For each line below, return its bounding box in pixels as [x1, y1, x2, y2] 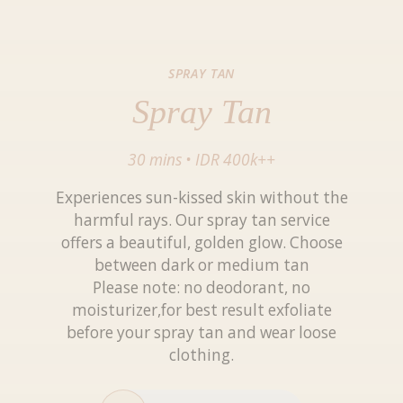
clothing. [169, 345, 234, 366]
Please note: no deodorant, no [93, 277, 310, 299]
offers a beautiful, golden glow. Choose [60, 232, 343, 254]
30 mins [128, 149, 182, 171]
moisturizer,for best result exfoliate [71, 300, 332, 321]
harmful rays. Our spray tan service [73, 210, 330, 231]
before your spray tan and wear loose [67, 322, 336, 344]
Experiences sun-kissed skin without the [55, 187, 348, 209]
